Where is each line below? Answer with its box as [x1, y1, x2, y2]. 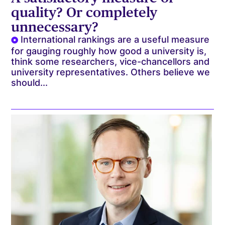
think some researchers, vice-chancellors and [11, 56, 210, 67]
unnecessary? [11, 19, 99, 35]
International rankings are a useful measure [21, 34, 210, 45]
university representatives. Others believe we [11, 67, 210, 78]
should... [11, 77, 48, 88]
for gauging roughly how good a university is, [11, 46, 207, 57]
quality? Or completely [11, 4, 158, 21]
